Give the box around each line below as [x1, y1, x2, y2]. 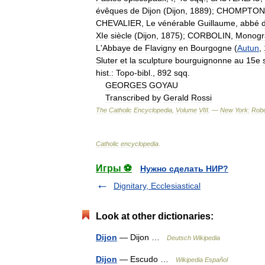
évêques [96, 5, 128, 15]
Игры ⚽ [96, 163, 132, 173]
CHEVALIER [96, 18, 141, 28]
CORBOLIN [188, 30, 231, 40]
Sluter [96, 55, 118, 65]
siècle [111, 30, 132, 40]
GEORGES [105, 80, 147, 90]
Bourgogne [190, 43, 232, 53]
